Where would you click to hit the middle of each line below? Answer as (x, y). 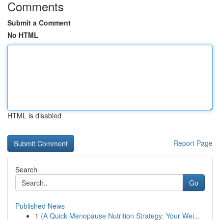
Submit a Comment (39, 23)
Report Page (193, 143)
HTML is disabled (34, 115)
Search (26, 169)
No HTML (23, 35)
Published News (40, 206)
